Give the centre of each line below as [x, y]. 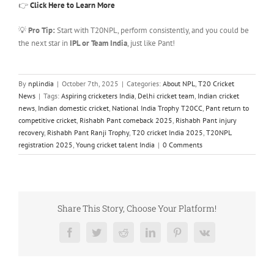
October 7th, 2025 [90, 84]
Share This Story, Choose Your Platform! [137, 208]
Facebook [93, 231]
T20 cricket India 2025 [168, 133]
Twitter [114, 231]
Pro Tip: [41, 31]
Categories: [145, 84]
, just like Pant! [151, 43]
